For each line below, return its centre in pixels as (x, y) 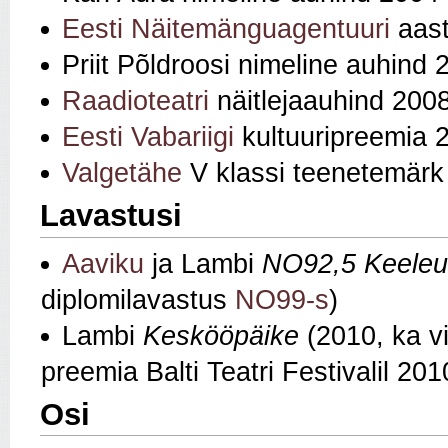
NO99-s (282, 300)
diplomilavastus (138, 300)
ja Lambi (203, 264)
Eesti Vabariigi (148, 137)
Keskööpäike (221, 336)
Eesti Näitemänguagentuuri (226, 29)
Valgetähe (122, 173)
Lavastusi (111, 216)
